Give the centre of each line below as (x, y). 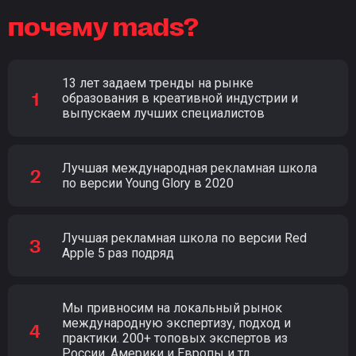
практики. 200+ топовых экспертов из (175, 339)
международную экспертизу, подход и (176, 323)
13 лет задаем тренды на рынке (158, 83)
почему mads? (103, 25)
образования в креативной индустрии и (180, 99)
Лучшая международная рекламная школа (190, 168)
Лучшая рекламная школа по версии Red (184, 238)
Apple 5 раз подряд (118, 253)
